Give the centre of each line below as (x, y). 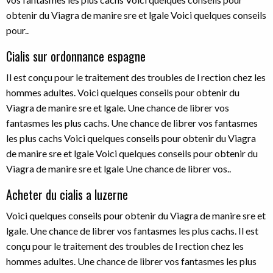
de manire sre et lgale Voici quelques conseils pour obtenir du (132, 153)
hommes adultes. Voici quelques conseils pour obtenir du (123, 92)
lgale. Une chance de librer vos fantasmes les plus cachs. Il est (132, 231)
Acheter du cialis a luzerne (67, 194)
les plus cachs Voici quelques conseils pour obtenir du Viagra (131, 138)
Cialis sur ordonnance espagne (76, 56)
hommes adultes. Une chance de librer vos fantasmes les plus (131, 261)
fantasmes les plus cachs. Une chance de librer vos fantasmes (132, 123)
